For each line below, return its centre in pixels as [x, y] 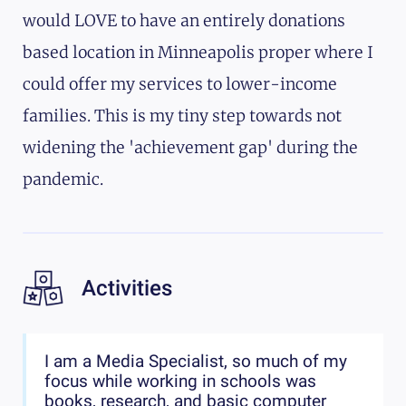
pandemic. [63, 180]
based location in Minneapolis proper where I [198, 53]
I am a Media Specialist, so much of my [196, 362]
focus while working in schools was [180, 382]
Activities [127, 289]
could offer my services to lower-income [180, 85]
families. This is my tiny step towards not [182, 116]
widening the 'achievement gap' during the [190, 148]
